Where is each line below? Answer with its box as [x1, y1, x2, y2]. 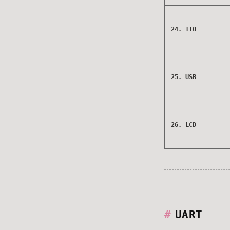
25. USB [171, 73, 196, 81]
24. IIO [171, 26, 196, 33]
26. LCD [171, 121, 196, 128]
